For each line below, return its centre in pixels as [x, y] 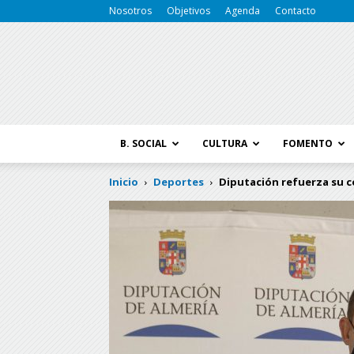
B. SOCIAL [143, 143]
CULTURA [225, 143]
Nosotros [130, 11]
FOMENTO [308, 143]
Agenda [243, 11]
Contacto [296, 11]
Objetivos [188, 11]
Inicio [124, 182]
